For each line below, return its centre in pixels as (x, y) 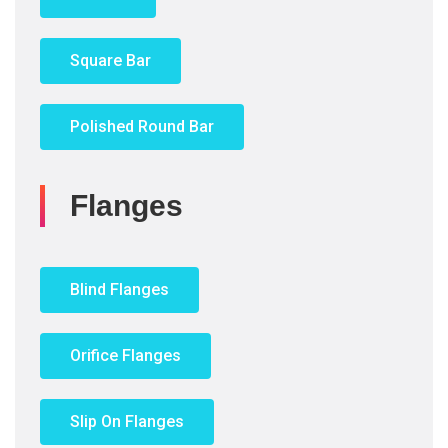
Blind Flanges (119, 289)
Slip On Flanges (127, 421)
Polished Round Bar (142, 126)
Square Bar (110, 60)
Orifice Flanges (125, 355)
